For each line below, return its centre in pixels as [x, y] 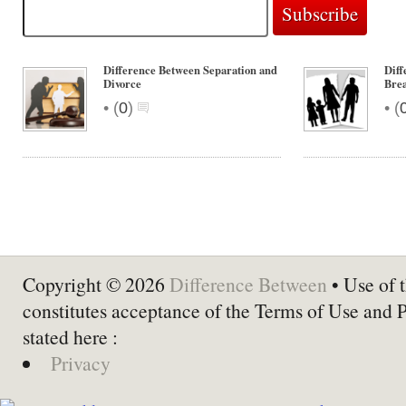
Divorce [122, 83]
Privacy [80, 363]
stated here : [70, 337]
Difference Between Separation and [190, 70]
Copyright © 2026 [96, 284]
